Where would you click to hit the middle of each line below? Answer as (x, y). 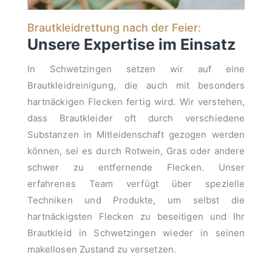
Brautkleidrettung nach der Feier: (114, 28)
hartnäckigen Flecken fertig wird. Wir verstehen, (136, 101)
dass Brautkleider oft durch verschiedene (136, 118)
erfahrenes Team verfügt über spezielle (136, 183)
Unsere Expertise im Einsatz (131, 45)
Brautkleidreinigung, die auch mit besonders (136, 85)
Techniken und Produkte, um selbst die (136, 200)
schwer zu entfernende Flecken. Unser (136, 167)
